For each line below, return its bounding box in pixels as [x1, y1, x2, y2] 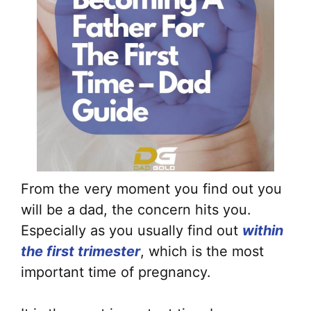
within [242, 222, 283, 239]
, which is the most [140, 243, 264, 260]
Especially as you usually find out [21, 222, 242, 239]
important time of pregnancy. [21, 264, 211, 280]
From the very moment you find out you [21, 180, 282, 197]
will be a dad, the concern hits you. [21, 201, 251, 218]
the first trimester [21, 243, 140, 260]
